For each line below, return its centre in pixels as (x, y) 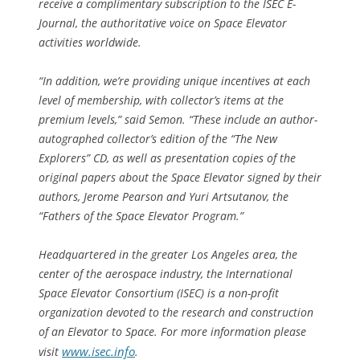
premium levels (77, 120)
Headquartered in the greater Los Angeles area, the (168, 255)
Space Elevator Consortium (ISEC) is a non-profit (159, 293)
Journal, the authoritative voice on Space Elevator (163, 23)
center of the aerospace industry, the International (166, 274)
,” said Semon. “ (154, 120)
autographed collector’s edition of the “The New (158, 139)
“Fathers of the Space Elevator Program (137, 216)
